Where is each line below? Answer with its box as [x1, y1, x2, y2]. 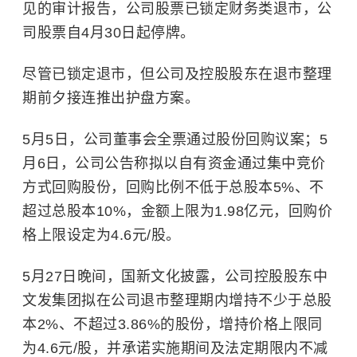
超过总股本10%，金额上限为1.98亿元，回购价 [22, 203, 332, 220]
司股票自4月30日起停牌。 [22, 25, 195, 41]
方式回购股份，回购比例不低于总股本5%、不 [22, 179, 324, 196]
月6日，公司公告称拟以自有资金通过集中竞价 [22, 155, 326, 172]
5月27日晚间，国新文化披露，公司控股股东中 [22, 269, 328, 285]
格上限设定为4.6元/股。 [22, 227, 181, 244]
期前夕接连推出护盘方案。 [22, 90, 199, 107]
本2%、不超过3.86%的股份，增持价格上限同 [22, 316, 323, 333]
